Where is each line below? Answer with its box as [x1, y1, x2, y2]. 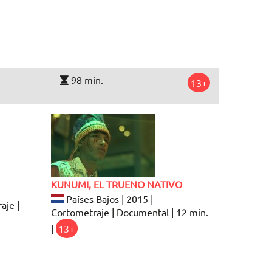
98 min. [69, 73, 104, 86]
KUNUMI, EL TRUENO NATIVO [50, 177, 182, 190]
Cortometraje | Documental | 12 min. [50, 205, 208, 218]
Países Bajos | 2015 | [63, 192, 153, 205]
